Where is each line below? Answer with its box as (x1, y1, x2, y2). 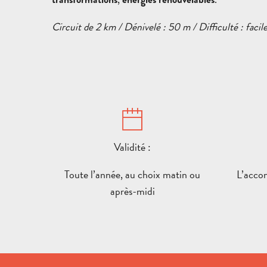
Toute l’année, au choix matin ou (64, 166, 200, 182)
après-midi (110, 182, 155, 199)
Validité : (114, 138, 151, 155)
